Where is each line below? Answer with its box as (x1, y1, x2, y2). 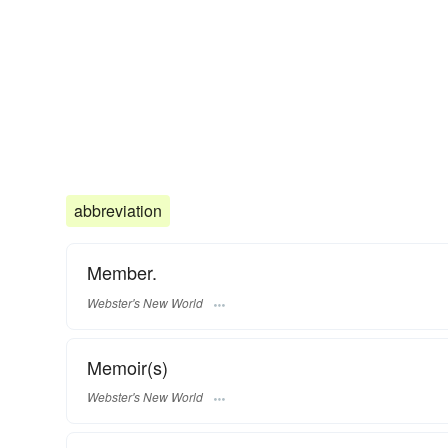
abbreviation (74, 199, 162, 223)
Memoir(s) (87, 353, 168, 380)
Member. (87, 259, 157, 286)
